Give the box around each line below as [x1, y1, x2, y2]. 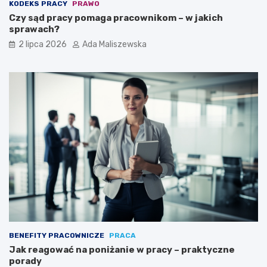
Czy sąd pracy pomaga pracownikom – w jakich [9, 13, 223, 24]
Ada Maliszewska [82, 39, 147, 50]
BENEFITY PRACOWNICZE [9, 231, 104, 240]
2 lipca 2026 [18, 39, 67, 50]
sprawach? [9, 24, 60, 35]
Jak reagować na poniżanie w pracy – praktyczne [9, 244, 235, 256]
